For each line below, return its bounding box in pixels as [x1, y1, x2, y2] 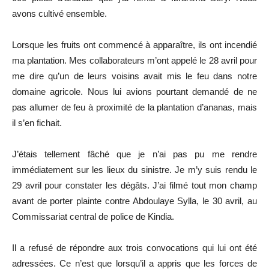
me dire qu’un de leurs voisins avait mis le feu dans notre [12, 70, 257, 81]
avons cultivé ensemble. [12, 8, 107, 19]
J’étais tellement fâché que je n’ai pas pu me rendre [12, 148, 257, 159]
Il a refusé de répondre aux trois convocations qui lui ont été [12, 242, 257, 253]
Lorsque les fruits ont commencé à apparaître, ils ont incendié [12, 39, 257, 50]
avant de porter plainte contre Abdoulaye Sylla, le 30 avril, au [12, 195, 257, 206]
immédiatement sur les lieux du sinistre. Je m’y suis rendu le [12, 164, 257, 175]
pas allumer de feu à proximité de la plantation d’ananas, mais [12, 101, 257, 112]
